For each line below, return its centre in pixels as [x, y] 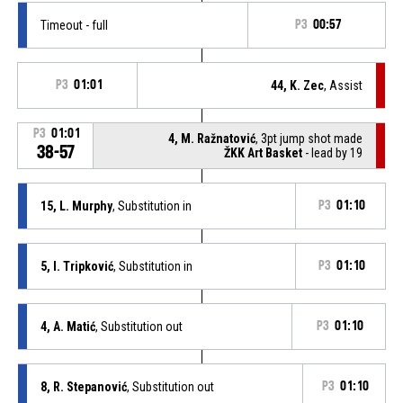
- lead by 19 [333, 152]
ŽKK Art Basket [264, 152]
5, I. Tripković [76, 266]
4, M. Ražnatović [212, 138]
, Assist [344, 85]
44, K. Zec [298, 85]
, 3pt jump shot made [309, 138]
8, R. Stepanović [83, 386]
